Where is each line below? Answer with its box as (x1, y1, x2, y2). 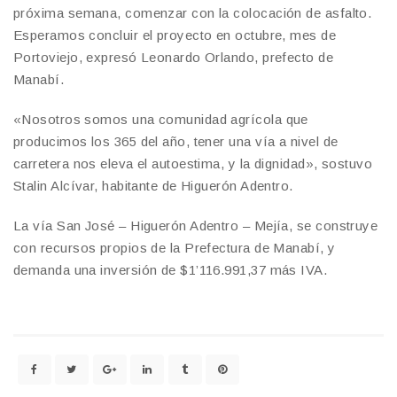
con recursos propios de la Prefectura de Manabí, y (13, 240, 336, 256)
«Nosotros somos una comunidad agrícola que (13, 112, 308, 128)
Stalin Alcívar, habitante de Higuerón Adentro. (13, 178, 293, 194)
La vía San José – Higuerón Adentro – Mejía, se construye (13, 218, 378, 234)
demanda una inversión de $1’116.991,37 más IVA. (13, 262, 328, 278)
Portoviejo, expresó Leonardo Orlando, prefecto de (13, 50, 334, 66)
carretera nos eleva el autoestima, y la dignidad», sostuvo (13, 156, 373, 172)
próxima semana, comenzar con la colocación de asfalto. (13, 5, 372, 21)
